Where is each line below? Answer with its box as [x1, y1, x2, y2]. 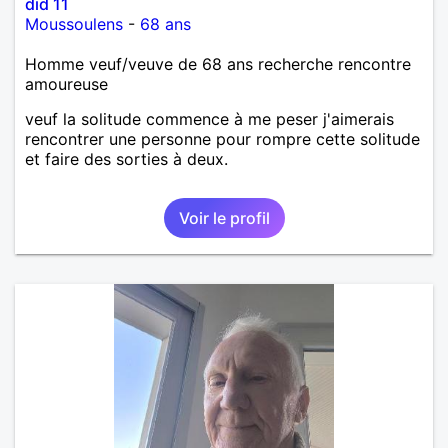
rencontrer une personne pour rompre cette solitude [25, 128, 420, 149]
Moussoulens [25, 13, 123, 34]
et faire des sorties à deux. [25, 148, 228, 169]
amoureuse [25, 73, 108, 94]
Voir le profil [178, 207, 270, 228]
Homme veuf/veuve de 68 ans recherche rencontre [25, 53, 411, 74]
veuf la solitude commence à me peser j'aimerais [25, 108, 394, 129]
